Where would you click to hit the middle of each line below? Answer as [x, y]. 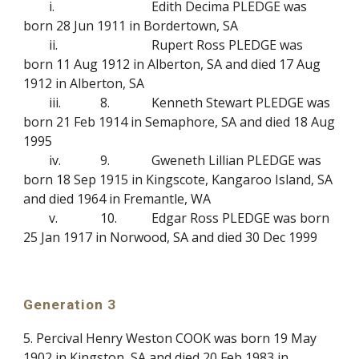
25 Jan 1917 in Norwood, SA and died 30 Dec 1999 [171, 237]
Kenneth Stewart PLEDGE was [241, 103]
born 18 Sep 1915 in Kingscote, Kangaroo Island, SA [178, 179]
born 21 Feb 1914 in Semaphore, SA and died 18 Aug [179, 122]
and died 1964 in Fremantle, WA [117, 199]
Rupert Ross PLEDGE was [228, 45]
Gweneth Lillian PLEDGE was [237, 160]
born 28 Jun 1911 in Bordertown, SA [131, 26]
